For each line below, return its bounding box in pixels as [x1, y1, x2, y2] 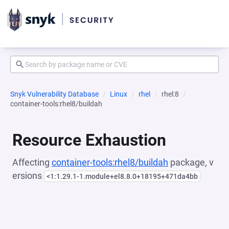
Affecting [12, 157, 52, 168]
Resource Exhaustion [12, 130, 166, 150]
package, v [168, 157, 214, 168]
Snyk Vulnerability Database [10, 90, 99, 98]
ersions [12, 170, 44, 181]
